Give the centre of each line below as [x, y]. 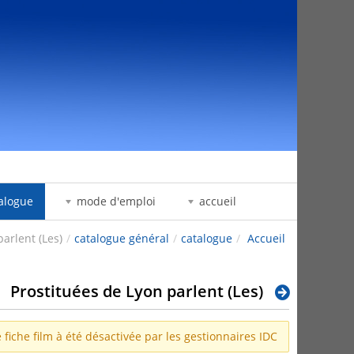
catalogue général [122, 239]
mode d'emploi [116, 201]
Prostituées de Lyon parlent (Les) [136, 292]
